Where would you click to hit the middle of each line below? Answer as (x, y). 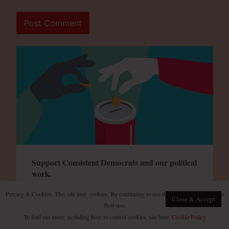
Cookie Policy (189, 217)
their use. (114, 205)
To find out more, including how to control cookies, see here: (97, 217)
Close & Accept (193, 199)
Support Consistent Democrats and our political (114, 162)
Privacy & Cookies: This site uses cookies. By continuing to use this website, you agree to (114, 193)
